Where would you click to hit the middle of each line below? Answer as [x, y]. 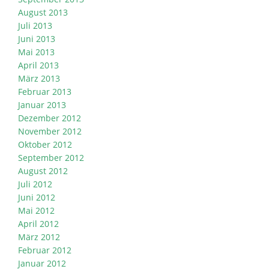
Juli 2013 [35, 26]
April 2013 [38, 65]
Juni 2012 [37, 198]
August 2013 [43, 13]
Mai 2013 [36, 52]
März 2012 [39, 237]
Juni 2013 [37, 39]
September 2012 [51, 158]
